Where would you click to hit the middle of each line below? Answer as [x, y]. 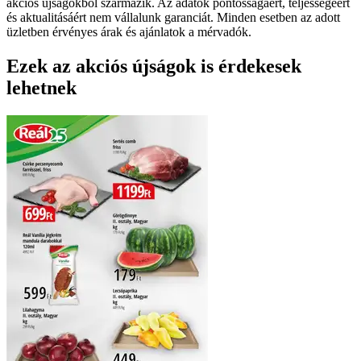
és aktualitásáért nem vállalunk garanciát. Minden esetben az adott [173, 17]
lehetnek [41, 87]
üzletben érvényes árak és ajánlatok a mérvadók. [129, 32]
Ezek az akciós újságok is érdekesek [154, 66]
